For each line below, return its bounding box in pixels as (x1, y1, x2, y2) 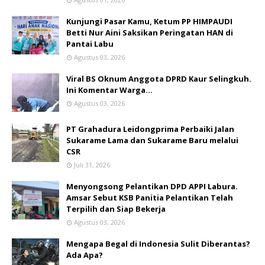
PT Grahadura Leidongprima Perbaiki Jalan (66, 123, 234, 134)
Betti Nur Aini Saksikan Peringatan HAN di (66, 27, 233, 38)
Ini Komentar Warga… (66, 84, 153, 95)
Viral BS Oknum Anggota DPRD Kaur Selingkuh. (66, 73, 251, 84)
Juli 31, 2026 (74, 160, 110, 169)
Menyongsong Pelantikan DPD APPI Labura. (66, 180, 238, 192)
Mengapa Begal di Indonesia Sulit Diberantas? (66, 238, 250, 249)
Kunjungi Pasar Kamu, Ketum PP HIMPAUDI (66, 15, 232, 27)
